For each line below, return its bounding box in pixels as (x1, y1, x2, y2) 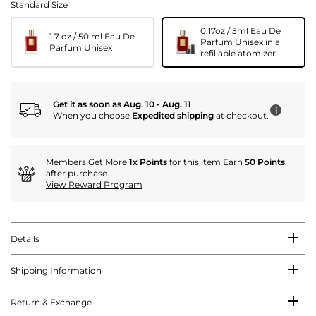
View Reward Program (46, 179, 142, 190)
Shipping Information (11, 265, 102, 276)
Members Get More (46, 157, 129, 168)
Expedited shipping (132, 110, 214, 121)
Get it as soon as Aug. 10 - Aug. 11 (53, 99, 191, 110)
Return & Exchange (11, 297, 92, 308)
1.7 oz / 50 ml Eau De (49, 31, 135, 42)
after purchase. (46, 168, 109, 179)
